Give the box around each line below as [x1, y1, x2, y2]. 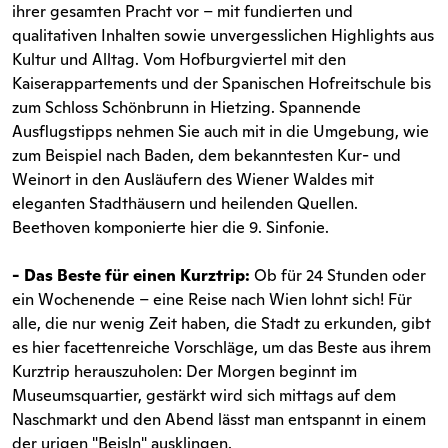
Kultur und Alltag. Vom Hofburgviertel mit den [12, 48, 346, 70]
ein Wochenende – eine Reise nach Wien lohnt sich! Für [12, 288, 412, 310]
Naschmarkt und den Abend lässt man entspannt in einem [12, 408, 426, 430]
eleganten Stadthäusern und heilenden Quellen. [12, 192, 358, 214]
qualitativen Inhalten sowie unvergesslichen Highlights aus [12, 24, 434, 46]
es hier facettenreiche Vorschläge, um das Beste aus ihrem [12, 336, 431, 358]
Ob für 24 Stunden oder [250, 264, 426, 286]
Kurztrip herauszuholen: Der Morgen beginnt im [12, 360, 357, 382]
